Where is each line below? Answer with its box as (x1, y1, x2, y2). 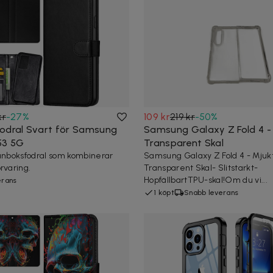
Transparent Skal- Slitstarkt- (144, 162, 258, 173)
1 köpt (154, 188, 174, 197)
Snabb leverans (183, 188, 239, 197)
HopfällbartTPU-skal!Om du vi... (144, 174, 268, 185)
